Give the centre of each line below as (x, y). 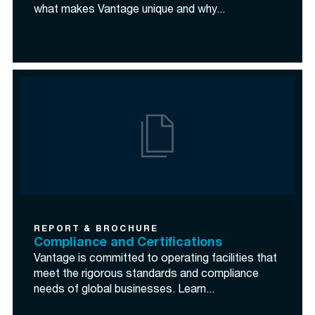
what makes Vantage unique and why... (129, 11)
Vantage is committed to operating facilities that (155, 259)
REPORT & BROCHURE (96, 229)
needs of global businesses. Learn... (124, 290)
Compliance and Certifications (128, 243)
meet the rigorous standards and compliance (146, 275)
